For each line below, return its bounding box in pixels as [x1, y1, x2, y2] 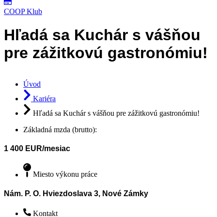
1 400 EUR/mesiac [4, 144, 70, 153]
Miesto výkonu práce [33, 170, 97, 179]
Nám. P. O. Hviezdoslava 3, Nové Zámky [4, 189, 148, 198]
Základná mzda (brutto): [23, 125, 97, 134]
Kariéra [33, 94, 56, 103]
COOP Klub [4, 7, 42, 15]
